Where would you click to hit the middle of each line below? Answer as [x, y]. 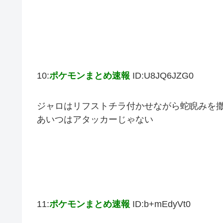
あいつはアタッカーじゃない [95, 120]
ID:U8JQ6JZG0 [163, 75]
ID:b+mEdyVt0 [162, 204]
